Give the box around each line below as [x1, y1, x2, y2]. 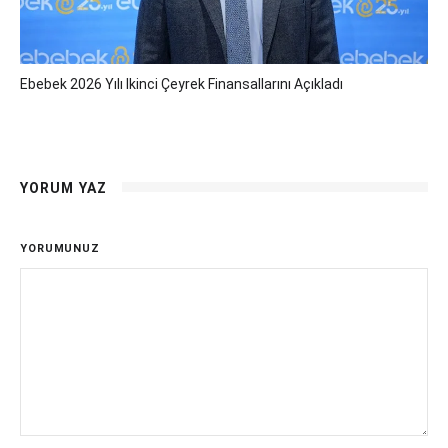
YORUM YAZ [20, 180, 108, 196]
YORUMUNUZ [20, 242, 100, 255]
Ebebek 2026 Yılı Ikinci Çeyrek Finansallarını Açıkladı [20, 76, 343, 92]
